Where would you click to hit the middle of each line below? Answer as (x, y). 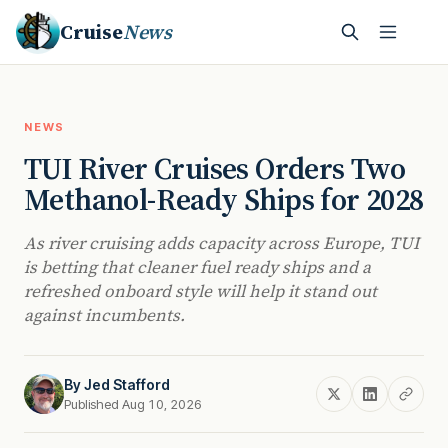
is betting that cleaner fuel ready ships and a (197, 267)
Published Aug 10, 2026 (133, 404)
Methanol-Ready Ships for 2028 (224, 199)
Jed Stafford (127, 384)
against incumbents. (104, 315)
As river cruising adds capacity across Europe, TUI (221, 243)
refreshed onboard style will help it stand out (200, 291)
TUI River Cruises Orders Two (215, 168)
